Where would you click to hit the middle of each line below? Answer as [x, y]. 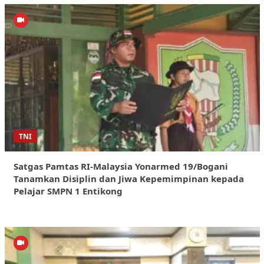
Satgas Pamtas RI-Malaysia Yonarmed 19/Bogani [121, 166]
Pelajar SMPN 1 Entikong [68, 191]
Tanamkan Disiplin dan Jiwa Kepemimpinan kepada [128, 179]
